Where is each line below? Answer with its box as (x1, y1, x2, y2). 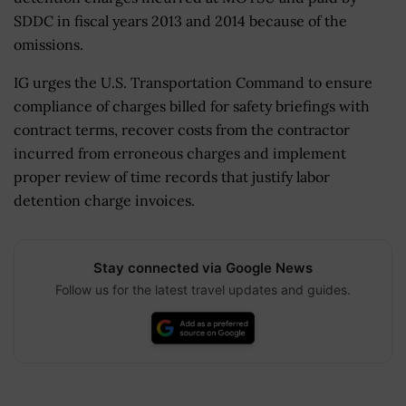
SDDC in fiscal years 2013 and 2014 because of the (14, 11, 347, 30)
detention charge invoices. (14, 190, 195, 209)
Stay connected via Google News (93, 258, 313, 276)
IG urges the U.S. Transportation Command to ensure (14, 72, 372, 92)
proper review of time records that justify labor (14, 167, 330, 186)
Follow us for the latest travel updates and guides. (55, 281, 351, 297)
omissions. (14, 34, 83, 53)
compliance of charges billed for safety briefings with (14, 96, 370, 115)
